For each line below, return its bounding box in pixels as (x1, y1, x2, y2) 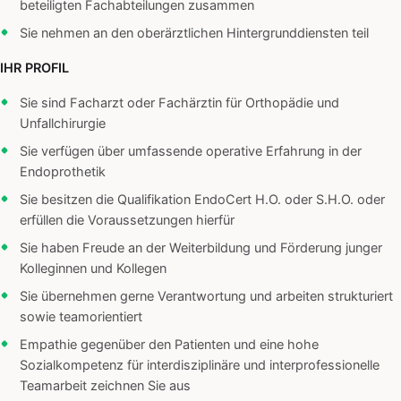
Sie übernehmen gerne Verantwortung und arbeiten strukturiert (20, 288, 393, 305)
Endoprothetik (20, 164, 106, 181)
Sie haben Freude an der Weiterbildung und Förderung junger (20, 240, 382, 257)
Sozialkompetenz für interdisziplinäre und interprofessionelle (20, 357, 380, 374)
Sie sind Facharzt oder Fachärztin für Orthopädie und (20, 95, 339, 112)
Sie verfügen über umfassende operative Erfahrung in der (20, 143, 362, 160)
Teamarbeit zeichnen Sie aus (20, 378, 191, 395)
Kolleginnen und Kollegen (20, 260, 166, 277)
